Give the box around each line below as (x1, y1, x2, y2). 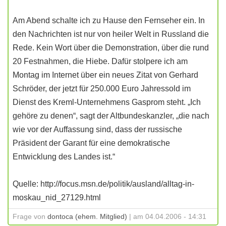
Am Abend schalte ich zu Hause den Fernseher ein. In (13, 16, 205, 25)
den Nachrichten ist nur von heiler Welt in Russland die (13, 30, 209, 38)
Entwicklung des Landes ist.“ (13, 152, 115, 161)
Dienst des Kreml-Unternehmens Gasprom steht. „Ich (13, 98, 201, 106)
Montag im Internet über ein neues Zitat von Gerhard (13, 71, 198, 79)
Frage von (13, 212, 47, 220)
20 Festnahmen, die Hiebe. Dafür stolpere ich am (13, 57, 188, 66)
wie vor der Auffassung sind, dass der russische (13, 125, 182, 134)
